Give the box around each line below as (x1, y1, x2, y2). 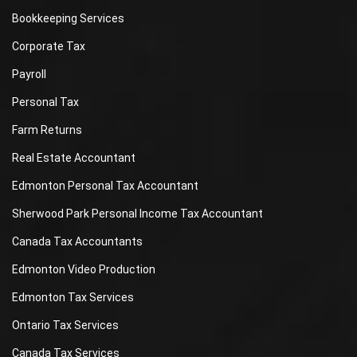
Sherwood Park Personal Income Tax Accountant (12, 207, 263, 220)
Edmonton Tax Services (12, 291, 134, 304)
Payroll (12, 68, 46, 80)
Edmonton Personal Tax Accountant (12, 179, 198, 192)
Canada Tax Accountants (12, 235, 143, 248)
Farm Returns (12, 124, 82, 136)
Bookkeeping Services (12, 12, 124, 25)
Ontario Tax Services (12, 319, 119, 331)
